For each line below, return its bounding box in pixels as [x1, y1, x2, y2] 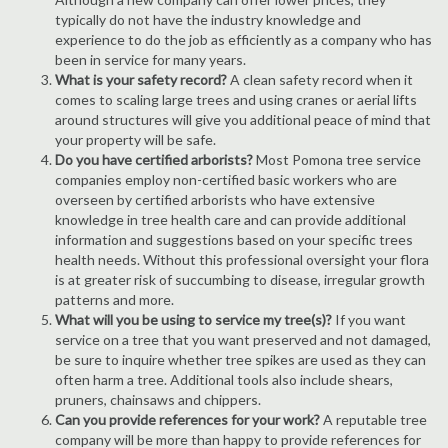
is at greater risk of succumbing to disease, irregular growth [55, 271, 425, 288]
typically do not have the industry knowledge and [55, 11, 361, 28]
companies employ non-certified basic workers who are [55, 171, 397, 188]
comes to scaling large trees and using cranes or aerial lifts [55, 91, 417, 108]
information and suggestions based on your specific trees [55, 231, 413, 248]
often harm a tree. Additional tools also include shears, [55, 371, 393, 388]
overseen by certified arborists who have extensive [55, 191, 375, 208]
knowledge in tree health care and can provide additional [55, 211, 406, 228]
